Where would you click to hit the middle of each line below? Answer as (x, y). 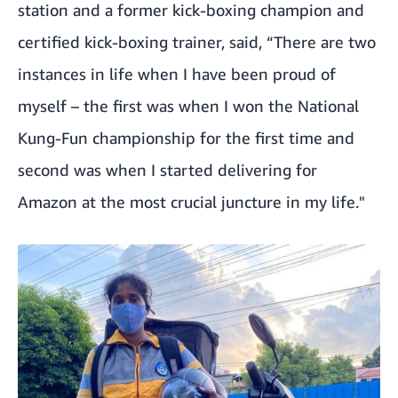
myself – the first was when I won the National (188, 105)
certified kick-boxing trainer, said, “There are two (197, 41)
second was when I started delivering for (167, 169)
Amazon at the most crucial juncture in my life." (191, 201)
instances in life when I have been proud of (177, 73)
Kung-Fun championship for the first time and (186, 137)
